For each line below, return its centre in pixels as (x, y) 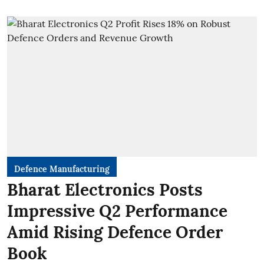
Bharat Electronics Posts (105, 190)
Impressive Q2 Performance (117, 211)
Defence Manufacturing (62, 169)
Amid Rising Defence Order (115, 232)
